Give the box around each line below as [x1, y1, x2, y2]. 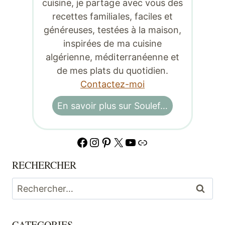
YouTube [124, 134, 173, 149]
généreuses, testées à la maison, [43, 24, 182, 35]
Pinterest [100, 134, 152, 149]
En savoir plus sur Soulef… [57, 100, 168, 111]
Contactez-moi [80, 78, 145, 89]
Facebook [76, 134, 132, 149]
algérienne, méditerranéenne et [46, 51, 179, 62]
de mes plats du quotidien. [56, 65, 169, 76]
